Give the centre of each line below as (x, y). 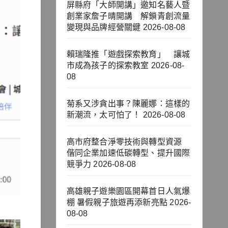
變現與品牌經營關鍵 (104, 27)
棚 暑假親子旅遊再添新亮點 (117, 203)
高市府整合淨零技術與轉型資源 (128, 142)
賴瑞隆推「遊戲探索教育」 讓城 (128, 54)
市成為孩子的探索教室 (108, 66)
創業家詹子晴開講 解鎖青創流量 (128, 16)
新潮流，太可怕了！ (104, 115)
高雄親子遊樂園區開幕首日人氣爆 (128, 191)
